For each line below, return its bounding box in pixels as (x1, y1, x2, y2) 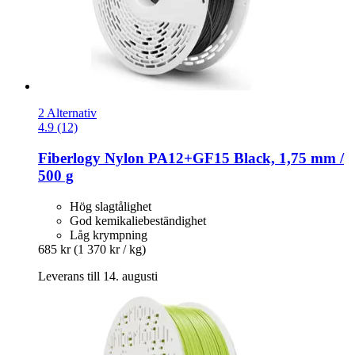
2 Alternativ (38, 106, 97, 120)
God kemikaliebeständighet (70, 213, 206, 227)
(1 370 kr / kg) (74, 242, 146, 256)
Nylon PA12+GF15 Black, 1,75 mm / (101, 150, 344, 167)
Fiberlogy (38, 150, 101, 167)
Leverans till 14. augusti (38, 269, 158, 283)
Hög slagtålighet (70, 199, 151, 213)
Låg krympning (70, 227, 147, 242)
